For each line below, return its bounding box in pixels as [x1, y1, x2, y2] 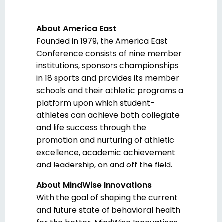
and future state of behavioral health [36, 204, 180, 216]
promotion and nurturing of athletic [36, 134, 174, 146]
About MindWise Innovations [36, 179, 152, 191]
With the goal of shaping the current [36, 192, 178, 204]
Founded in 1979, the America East [36, 35, 167, 47]
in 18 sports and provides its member [36, 72, 179, 84]
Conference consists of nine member [36, 48, 182, 59]
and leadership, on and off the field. [36, 159, 172, 171]
